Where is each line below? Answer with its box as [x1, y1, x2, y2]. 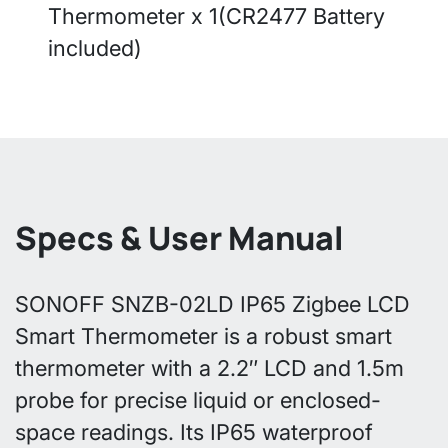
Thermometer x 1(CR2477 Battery [48, 2, 385, 29]
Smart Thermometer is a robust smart [15, 322, 392, 349]
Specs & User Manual [15, 215, 344, 260]
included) [48, 34, 142, 61]
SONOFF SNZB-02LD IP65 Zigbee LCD [15, 290, 410, 317]
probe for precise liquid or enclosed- [15, 386, 381, 413]
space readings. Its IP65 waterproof [15, 418, 373, 445]
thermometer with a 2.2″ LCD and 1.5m [15, 354, 404, 381]
